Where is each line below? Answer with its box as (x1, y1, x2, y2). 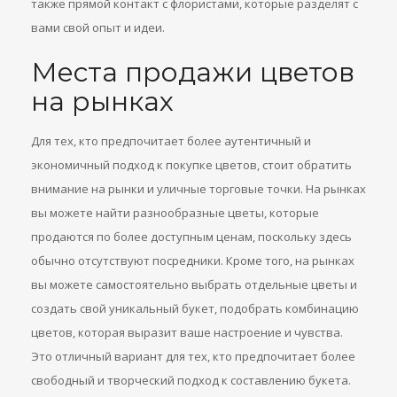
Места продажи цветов (31, 56, 354, 89)
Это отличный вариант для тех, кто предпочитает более (31, 348, 355, 364)
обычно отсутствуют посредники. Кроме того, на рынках (31, 253, 354, 269)
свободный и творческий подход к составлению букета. (31, 372, 351, 388)
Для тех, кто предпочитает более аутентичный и (31, 133, 311, 149)
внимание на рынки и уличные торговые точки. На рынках (31, 181, 366, 197)
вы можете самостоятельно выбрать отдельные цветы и (31, 276, 357, 292)
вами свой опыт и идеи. (31, 19, 165, 35)
